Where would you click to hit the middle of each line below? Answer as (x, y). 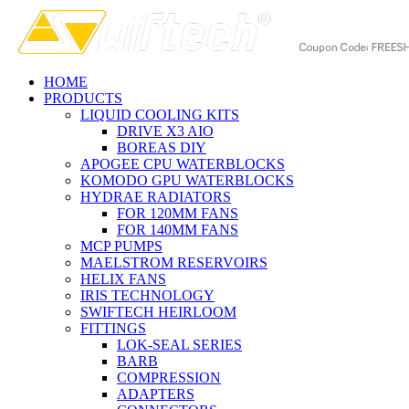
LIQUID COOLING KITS (160, 115)
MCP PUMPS (121, 246)
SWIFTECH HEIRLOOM (158, 312)
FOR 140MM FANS (178, 230)
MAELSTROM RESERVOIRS (174, 262)
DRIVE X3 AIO (165, 131)
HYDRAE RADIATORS (156, 197)
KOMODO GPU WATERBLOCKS (187, 180)
